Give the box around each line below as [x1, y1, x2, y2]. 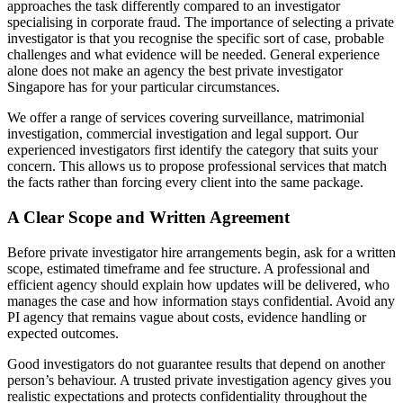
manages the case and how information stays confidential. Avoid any [7, 292, 395, 309]
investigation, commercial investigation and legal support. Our [7, 126, 358, 142]
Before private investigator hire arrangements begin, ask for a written [7, 244, 396, 260]
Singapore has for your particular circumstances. [7, 79, 280, 95]
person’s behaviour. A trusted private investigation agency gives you [7, 372, 391, 388]
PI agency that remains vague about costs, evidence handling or [7, 309, 366, 325]
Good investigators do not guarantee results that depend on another [7, 355, 385, 372]
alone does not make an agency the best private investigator [7, 63, 343, 79]
